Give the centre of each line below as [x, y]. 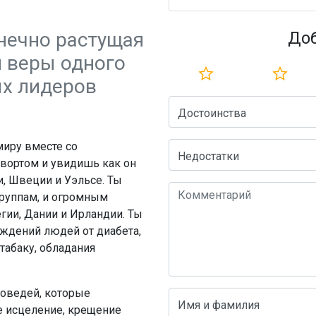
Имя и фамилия [219, 305]
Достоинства [212, 113]
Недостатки [208, 156]
